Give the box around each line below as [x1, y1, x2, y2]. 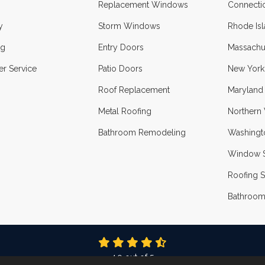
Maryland [228, 85, 264, 95]
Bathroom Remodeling [98, 128, 186, 137]
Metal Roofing [98, 106, 151, 116]
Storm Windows [98, 21, 160, 31]
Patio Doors [98, 64, 143, 73]
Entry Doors [98, 43, 144, 52]
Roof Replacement [98, 85, 170, 95]
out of [122, 253, 150, 262]
